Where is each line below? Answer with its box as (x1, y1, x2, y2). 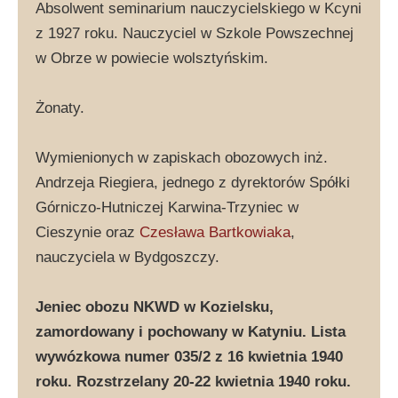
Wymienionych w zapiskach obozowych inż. (36, 148, 328, 166)
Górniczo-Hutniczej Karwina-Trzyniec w (36, 198, 298, 216)
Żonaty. (36, 99, 84, 116)
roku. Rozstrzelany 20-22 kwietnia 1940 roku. (36, 372, 351, 390)
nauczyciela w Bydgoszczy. (36, 248, 219, 266)
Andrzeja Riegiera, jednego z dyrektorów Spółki (36, 173, 350, 191)
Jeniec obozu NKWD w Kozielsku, (36, 298, 274, 315)
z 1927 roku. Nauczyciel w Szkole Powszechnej (36, 24, 354, 42)
